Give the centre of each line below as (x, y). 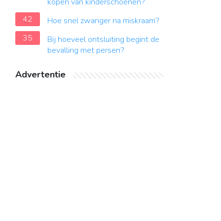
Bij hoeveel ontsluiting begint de (103, 39)
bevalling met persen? (86, 50)
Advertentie (40, 74)
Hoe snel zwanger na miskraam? (103, 21)
